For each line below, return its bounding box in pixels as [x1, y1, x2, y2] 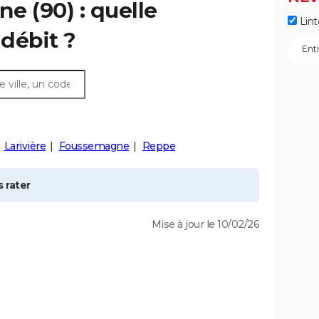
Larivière [4, 140, 46, 152]
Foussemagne [58, 140, 129, 152]
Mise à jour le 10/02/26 [151, 218, 259, 231]
